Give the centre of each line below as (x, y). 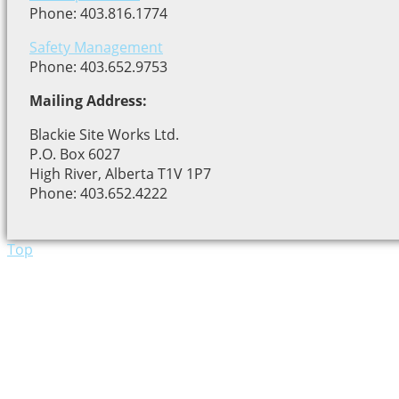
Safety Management (96, 48)
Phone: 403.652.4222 (98, 194)
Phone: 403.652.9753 (98, 67)
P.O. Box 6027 (75, 155)
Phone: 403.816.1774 (98, 14)
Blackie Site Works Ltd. (104, 135)
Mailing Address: (88, 101)
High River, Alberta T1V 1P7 (120, 174)
